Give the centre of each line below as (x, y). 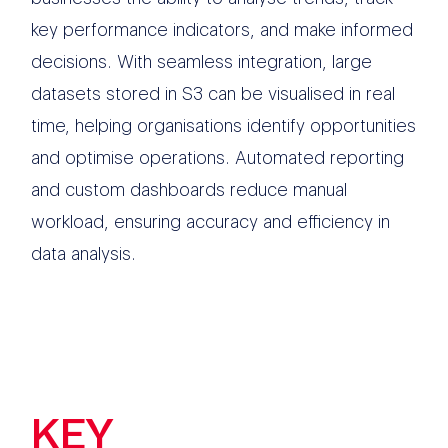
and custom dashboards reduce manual (189, 190)
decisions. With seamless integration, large (202, 62)
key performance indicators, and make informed (222, 30)
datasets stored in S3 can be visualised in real (213, 94)
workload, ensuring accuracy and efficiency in (211, 222)
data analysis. (84, 254)
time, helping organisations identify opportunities (224, 126)
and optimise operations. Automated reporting (218, 158)
